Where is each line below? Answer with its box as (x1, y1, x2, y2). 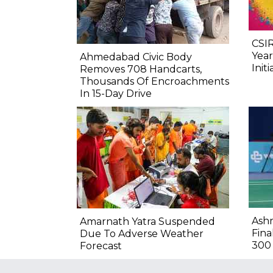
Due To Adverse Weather (80, 227, 204, 239)
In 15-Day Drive (80, 87, 152, 99)
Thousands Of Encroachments (80, 75, 229, 87)
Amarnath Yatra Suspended (80, 215, 215, 227)
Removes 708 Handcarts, (80, 63, 202, 75)
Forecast (80, 239, 122, 252)
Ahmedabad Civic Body (80, 51, 192, 63)
